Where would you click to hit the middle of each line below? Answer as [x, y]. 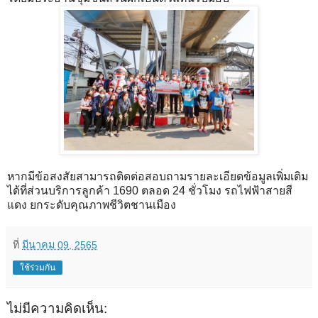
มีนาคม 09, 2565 [60, 245]
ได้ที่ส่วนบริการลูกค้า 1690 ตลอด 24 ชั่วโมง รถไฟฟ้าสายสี [150, 190]
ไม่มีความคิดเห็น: [57, 308]
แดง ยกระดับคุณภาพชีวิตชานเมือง [92, 204]
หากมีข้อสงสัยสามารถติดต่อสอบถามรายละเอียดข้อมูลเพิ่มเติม [158, 176]
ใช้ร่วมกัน [38, 267]
